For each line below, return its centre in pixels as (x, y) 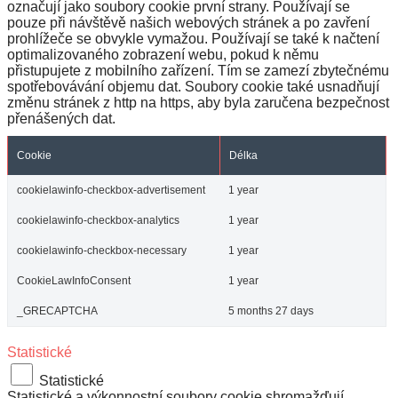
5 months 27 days (271, 310)
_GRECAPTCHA (57, 310)
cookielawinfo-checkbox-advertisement (111, 190)
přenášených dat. (61, 118)
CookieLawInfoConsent (74, 280)
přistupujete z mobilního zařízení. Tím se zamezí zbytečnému (198, 70)
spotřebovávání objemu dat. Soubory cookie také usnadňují (193, 86)
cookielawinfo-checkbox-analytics (98, 220)
